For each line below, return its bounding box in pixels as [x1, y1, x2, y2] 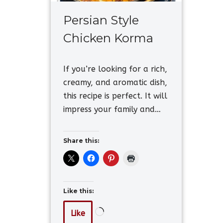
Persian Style [63, 12, 139, 27]
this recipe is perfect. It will [63, 91, 167, 101]
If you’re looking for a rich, [63, 64, 167, 74]
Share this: [63, 136, 99, 144]
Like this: [63, 187, 94, 195]
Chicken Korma [63, 30, 153, 45]
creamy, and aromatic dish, [63, 77, 167, 87]
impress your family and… [63, 104, 163, 114]
